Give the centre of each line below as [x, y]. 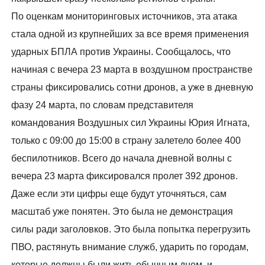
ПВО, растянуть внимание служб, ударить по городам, [130, 247]
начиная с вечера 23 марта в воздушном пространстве [132, 70]
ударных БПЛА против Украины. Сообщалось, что [121, 52]
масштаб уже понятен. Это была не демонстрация [122, 212]
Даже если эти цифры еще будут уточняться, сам [119, 194]
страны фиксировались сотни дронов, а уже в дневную [132, 88]
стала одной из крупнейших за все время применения [130, 34]
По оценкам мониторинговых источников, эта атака [125, 17]
